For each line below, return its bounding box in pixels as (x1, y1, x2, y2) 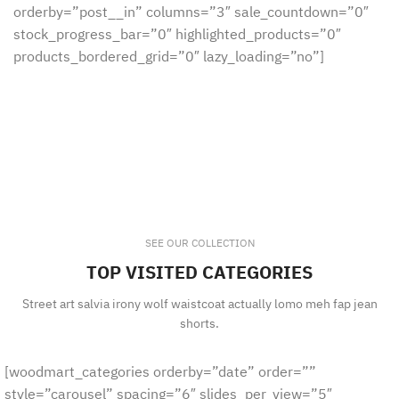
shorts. (180, 315, 219, 332)
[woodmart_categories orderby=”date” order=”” (4, 362, 316, 381)
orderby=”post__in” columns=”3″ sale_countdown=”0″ (13, 3, 369, 21)
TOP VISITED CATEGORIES (86, 260, 313, 285)
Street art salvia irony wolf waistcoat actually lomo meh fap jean (21, 296, 378, 313)
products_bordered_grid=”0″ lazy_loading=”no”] (13, 47, 324, 66)
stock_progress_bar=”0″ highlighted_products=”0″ (13, 25, 341, 44)
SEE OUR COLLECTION (144, 236, 255, 250)
